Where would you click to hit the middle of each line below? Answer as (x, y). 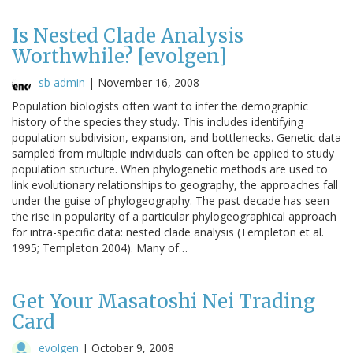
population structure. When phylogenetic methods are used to (170, 169)
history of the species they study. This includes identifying (158, 121)
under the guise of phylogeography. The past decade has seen (171, 200)
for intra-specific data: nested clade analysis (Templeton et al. (168, 232)
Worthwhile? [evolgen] (119, 56)
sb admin (62, 82)
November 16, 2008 (149, 82)
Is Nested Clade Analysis (128, 35)
